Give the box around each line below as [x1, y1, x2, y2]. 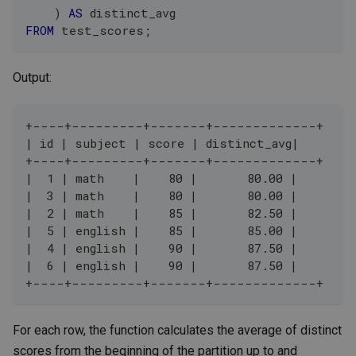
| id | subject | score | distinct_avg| [25, 134, 299, 151]
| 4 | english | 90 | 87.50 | [25, 239, 297, 256]
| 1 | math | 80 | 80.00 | [25, 169, 297, 186]
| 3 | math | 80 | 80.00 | [25, 187, 297, 203]
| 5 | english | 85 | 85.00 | [25, 222, 297, 238]
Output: [13, 69, 52, 85]
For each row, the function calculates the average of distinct [13, 322, 342, 338]
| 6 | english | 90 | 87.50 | [25, 257, 297, 273]
